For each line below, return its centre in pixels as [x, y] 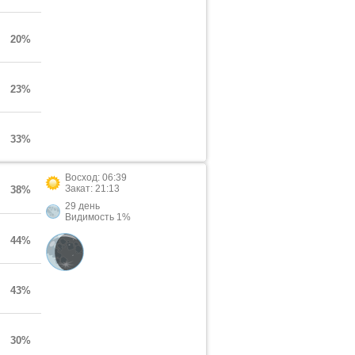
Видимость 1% [98, 217]
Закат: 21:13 [92, 189]
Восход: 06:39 [96, 177]
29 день [82, 206]
